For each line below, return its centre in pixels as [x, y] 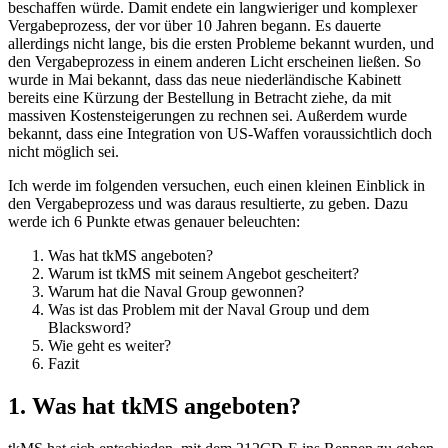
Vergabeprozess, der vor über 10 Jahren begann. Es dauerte [194, 25]
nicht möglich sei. [63, 151]
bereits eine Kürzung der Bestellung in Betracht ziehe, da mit [199, 97]
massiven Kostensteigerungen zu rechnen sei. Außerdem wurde [207, 115]
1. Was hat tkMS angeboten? [154, 405]
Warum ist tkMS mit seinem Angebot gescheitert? [203, 273]
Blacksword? [89, 327]
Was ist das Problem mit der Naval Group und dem [208, 309]
